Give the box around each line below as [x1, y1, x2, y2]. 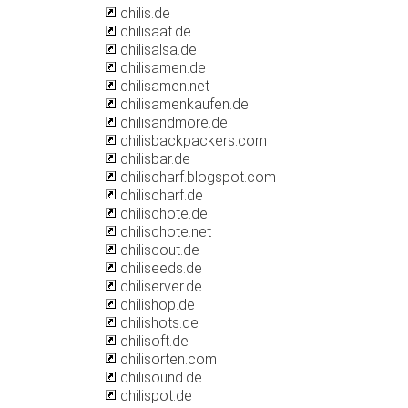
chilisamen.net [117, 77, 209, 95]
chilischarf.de [117, 187, 203, 204]
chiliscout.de [117, 241, 199, 259]
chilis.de [117, 5, 170, 22]
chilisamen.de [117, 59, 206, 76]
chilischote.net [117, 223, 211, 240]
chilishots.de [117, 314, 199, 331]
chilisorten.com [117, 351, 217, 368]
